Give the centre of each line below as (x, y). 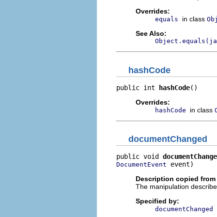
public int (138, 87)
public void (139, 156)
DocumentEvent (141, 164)
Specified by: (157, 201)
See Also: (151, 33)
